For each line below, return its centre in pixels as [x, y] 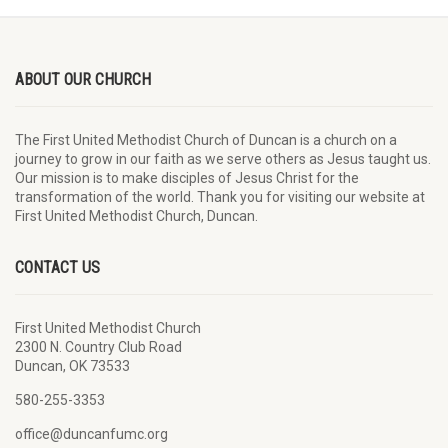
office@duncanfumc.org [91, 434]
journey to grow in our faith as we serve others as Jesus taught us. [223, 159]
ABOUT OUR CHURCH [83, 79]
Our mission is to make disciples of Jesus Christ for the [187, 178]
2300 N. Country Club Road [98, 347]
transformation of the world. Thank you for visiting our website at [220, 197]
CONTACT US [57, 267]
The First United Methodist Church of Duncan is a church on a [206, 140]
